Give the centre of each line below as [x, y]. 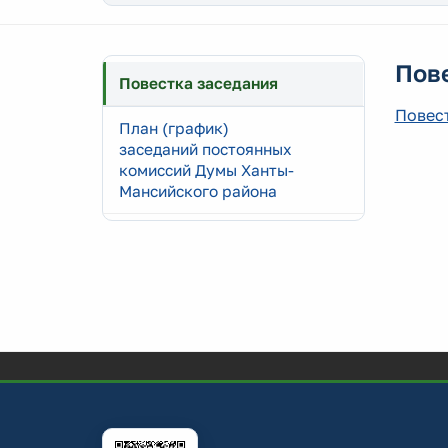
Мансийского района [198, 191]
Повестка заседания [198, 83]
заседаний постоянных [205, 149]
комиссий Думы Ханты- [206, 170]
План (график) [174, 128]
